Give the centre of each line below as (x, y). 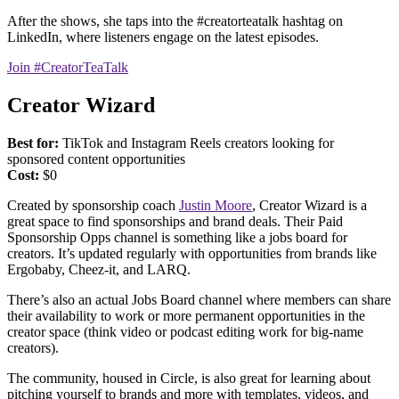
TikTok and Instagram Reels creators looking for (198, 142)
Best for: (35, 142)
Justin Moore (216, 205)
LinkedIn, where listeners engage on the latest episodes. (163, 37)
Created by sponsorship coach (93, 205)
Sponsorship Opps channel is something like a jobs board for (177, 237)
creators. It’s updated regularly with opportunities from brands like (192, 253)
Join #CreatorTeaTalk (68, 67)
